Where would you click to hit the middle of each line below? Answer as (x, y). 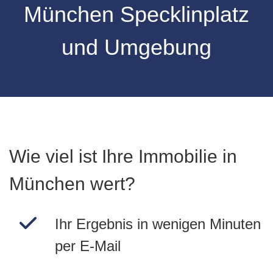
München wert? (72, 184)
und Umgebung (136, 47)
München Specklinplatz (136, 14)
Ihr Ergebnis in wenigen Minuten (158, 224)
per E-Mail (87, 246)
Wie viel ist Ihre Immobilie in (123, 156)
